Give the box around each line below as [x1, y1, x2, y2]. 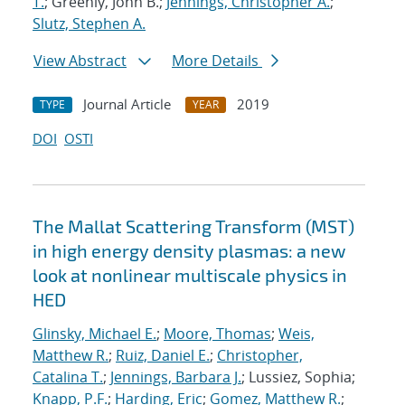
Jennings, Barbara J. [110, 367, 241, 388]
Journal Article [83, 95, 171, 114]
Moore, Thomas [164, 324, 271, 344]
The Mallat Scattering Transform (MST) [33, 215, 354, 238]
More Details [172, 51, 262, 71]
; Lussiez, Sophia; [241, 367, 355, 388]
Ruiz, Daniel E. [116, 345, 210, 366]
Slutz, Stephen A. [33, 14, 146, 34]
